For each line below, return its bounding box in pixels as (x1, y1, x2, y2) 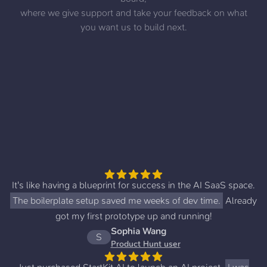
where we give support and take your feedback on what (20, 7, 247, 18)
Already (223, 194, 257, 206)
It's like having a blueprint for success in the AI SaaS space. (12, 179, 255, 191)
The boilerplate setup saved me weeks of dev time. (13, 194, 221, 206)
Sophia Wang (110, 225, 166, 237)
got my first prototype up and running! (55, 210, 212, 222)
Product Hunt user (110, 238, 181, 249)
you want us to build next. (80, 21, 187, 33)
